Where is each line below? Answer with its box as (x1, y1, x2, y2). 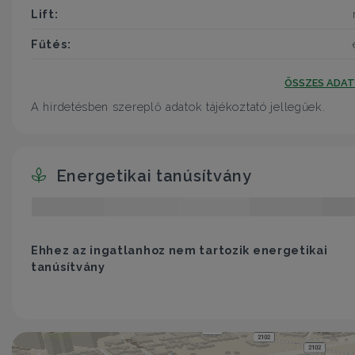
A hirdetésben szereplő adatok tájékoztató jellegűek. (31, 100, 326, 114)
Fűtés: (31, 37, 71, 52)
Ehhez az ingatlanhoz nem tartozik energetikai (31, 242, 328, 257)
